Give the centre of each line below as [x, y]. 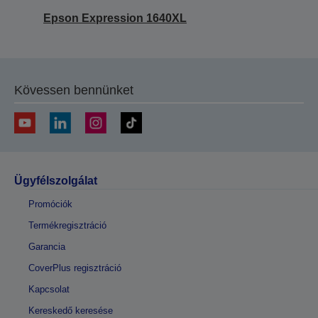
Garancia [47, 247]
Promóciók [50, 204]
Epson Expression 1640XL [115, 18]
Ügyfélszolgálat [56, 181]
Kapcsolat [49, 290]
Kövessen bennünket [74, 91]
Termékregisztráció [67, 226]
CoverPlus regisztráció [75, 268]
